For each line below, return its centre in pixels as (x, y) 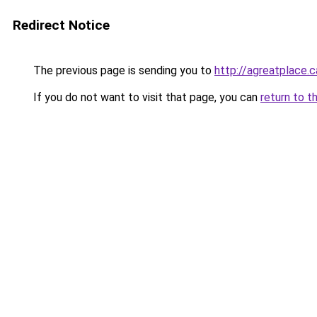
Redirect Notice (61, 25)
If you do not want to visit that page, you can (145, 97)
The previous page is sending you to (122, 70)
